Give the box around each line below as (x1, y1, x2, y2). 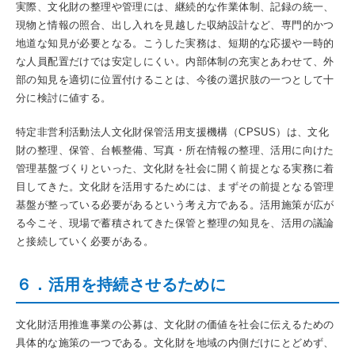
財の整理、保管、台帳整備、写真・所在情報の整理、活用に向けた (16, 144, 334, 156)
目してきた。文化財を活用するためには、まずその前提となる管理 (16, 181, 334, 193)
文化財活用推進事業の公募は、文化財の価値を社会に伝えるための (16, 319, 334, 330)
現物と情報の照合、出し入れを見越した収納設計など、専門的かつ (16, 19, 334, 31)
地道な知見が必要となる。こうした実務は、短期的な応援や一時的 (16, 37, 334, 49)
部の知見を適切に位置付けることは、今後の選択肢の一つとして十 (16, 74, 334, 86)
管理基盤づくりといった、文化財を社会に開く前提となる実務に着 (16, 162, 334, 174)
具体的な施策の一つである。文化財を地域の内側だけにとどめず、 (16, 337, 334, 349)
